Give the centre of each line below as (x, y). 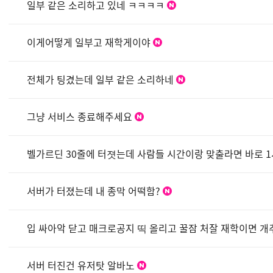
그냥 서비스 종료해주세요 (80, 116)
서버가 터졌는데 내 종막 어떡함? (94, 190)
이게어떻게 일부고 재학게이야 (89, 42)
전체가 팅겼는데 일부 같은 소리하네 (100, 79)
